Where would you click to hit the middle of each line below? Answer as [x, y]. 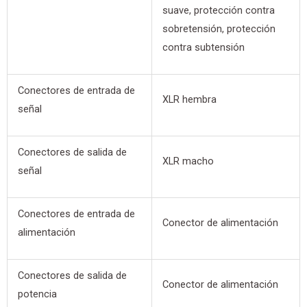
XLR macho [188, 161]
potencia [37, 294]
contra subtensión [203, 48]
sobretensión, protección [219, 29]
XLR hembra [189, 100]
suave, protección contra [218, 11]
